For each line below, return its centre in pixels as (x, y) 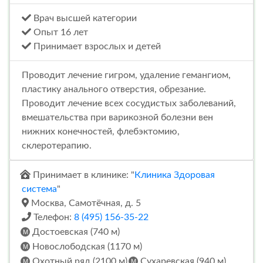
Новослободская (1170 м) (86, 246)
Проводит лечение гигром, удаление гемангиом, (126, 75)
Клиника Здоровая (175, 175)
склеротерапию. (57, 145)
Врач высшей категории (84, 18)
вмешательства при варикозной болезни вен (117, 117)
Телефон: (53, 217)
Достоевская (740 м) (75, 232)
